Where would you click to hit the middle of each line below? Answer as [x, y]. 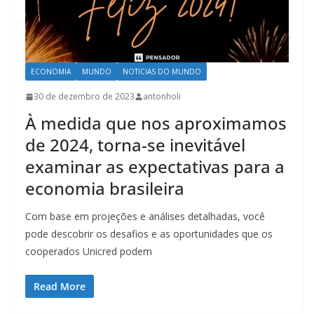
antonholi [162, 97]
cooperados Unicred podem [89, 252]
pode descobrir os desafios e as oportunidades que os [149, 234]
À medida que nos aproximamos [156, 123]
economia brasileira [105, 189]
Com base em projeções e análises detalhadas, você [145, 217]
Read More [60, 287]
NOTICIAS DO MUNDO [162, 72]
